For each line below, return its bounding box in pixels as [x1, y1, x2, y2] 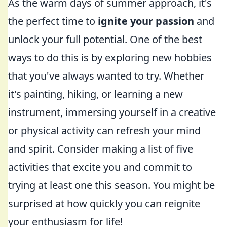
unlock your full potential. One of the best [8, 32, 202, 46]
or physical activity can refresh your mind [8, 124, 201, 137]
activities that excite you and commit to [8, 160, 192, 174]
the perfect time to [8, 14, 98, 28]
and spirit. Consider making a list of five [8, 142, 193, 156]
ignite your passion [98, 14, 194, 28]
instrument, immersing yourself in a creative [8, 105, 216, 119]
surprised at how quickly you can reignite [8, 197, 200, 210]
